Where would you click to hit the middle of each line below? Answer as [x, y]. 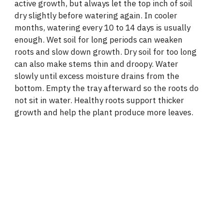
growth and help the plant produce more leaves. [104, 113]
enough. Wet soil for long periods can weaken [99, 40]
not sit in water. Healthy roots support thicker [99, 101]
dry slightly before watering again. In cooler [96, 16]
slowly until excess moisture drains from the [97, 76]
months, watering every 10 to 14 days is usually [102, 28]
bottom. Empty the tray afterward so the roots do [107, 88]
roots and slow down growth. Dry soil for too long [106, 52]
